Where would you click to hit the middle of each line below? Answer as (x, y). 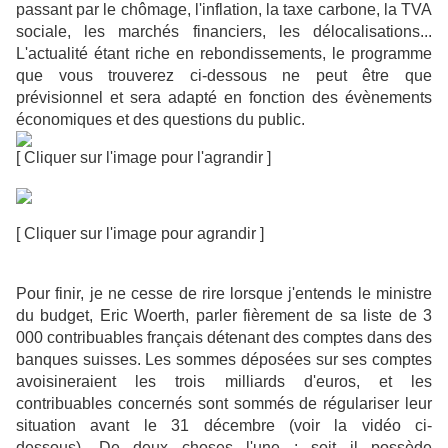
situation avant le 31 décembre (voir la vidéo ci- (224, 426)
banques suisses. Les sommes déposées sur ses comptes (224, 360)
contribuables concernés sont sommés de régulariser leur (224, 404)
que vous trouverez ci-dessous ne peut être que (224, 76)
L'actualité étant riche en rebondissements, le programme (224, 54)
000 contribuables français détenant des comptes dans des (224, 338)
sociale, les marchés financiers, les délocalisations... (224, 32)
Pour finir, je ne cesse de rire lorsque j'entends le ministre (224, 294)
